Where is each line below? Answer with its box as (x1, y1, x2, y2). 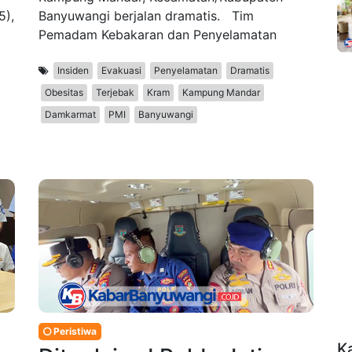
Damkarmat (45, 108, 96, 121)
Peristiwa (51, 325, 97, 338)
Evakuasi (101, 64, 141, 77)
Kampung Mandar (182, 86, 260, 99)
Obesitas (45, 86, 83, 99)
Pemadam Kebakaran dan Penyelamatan (38, 27, 277, 43)
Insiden (57, 64, 89, 77)
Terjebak (96, 86, 134, 99)
